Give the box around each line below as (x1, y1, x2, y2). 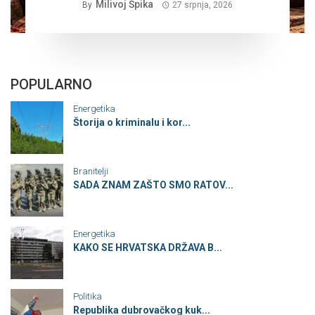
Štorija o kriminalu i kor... (73, 117, 191, 129)
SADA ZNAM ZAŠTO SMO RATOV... (73, 179, 233, 191)
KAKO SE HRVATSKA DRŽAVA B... (73, 242, 222, 254)
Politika (73, 291, 102, 302)
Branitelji (73, 166, 108, 177)
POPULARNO (11, 77, 92, 94)
